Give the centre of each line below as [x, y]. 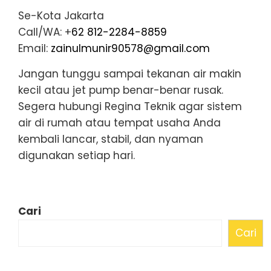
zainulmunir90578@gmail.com [130, 48]
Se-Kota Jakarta [61, 15]
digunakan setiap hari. [77, 155]
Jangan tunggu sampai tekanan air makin [130, 73]
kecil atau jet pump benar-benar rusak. [121, 90]
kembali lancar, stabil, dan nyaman [111, 139]
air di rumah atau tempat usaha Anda [119, 122]
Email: [34, 48]
